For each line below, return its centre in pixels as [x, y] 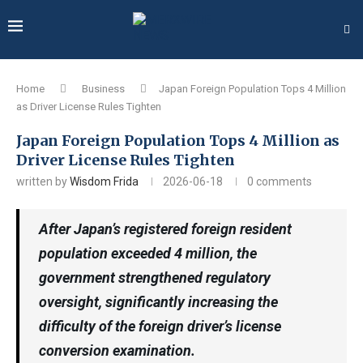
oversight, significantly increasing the [158, 302]
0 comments [280, 181]
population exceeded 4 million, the [148, 253]
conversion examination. [117, 350]
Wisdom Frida [104, 181]
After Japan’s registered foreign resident [165, 229]
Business [103, 89]
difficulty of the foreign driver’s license [160, 326]
